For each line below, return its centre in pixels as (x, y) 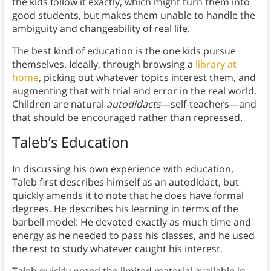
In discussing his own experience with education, (122, 169)
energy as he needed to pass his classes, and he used (133, 236)
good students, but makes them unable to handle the (133, 15)
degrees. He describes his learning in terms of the (125, 209)
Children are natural (59, 104)
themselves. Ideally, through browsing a (103, 64)
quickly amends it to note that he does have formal (128, 196)
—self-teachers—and (208, 104)
